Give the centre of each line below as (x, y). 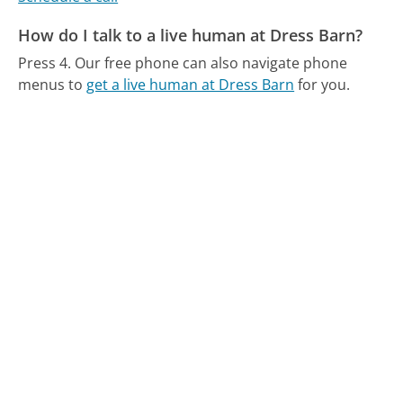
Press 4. (45, 63)
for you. (322, 84)
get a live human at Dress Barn (191, 84)
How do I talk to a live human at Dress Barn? (191, 36)
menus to (53, 84)
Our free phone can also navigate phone (211, 63)
